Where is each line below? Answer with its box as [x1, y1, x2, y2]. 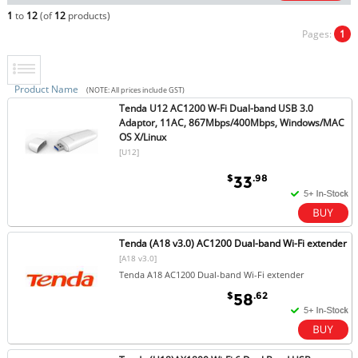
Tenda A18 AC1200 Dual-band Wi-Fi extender [119, 268, 304, 280]
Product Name [14, 82, 78, 96]
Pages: [302, 26, 335, 41]
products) [65, 8, 110, 22]
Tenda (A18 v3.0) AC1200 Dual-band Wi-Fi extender [119, 236, 348, 250]
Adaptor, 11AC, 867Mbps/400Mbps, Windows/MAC [119, 115, 345, 129]
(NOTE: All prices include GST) [86, 84, 185, 95]
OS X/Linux [119, 129, 167, 144]
